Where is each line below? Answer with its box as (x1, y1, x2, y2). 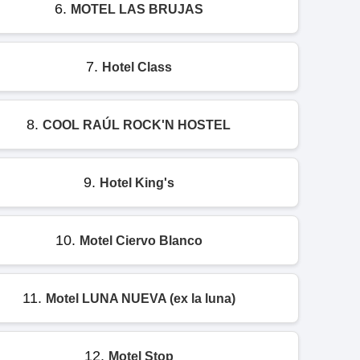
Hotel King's (99, 175, 174, 190)
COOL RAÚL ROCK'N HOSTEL (43, 117, 231, 132)
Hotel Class (101, 59, 172, 74)
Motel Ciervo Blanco (79, 233, 202, 247)
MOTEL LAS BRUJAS (70, 2, 203, 16)
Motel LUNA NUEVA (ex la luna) (45, 291, 235, 305)
